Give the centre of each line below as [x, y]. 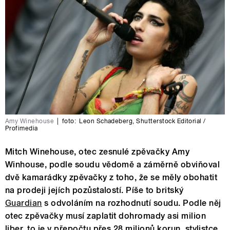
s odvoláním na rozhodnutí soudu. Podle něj [131, 203]
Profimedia [22, 128]
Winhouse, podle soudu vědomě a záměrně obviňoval [113, 164]
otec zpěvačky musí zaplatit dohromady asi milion [106, 216]
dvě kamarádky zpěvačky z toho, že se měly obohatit [111, 177]
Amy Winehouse [30, 121]
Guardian [24, 203]
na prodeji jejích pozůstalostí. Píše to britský [94, 190]
